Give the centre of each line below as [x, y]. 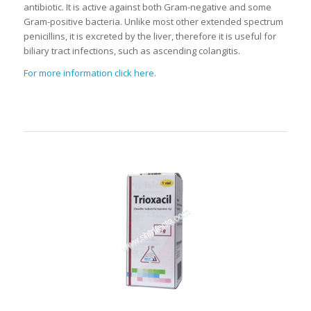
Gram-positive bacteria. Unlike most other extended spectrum [153, 21]
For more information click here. [90, 73]
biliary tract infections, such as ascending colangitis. [132, 50]
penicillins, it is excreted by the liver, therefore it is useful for [150, 36]
